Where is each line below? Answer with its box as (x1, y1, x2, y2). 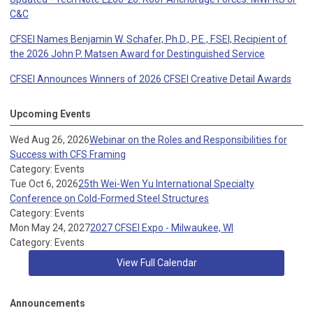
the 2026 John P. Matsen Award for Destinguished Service (10, 48, 265, 60)
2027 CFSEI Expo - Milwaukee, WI (90, 222, 233, 234)
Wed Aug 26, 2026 (10, 134, 89, 146)
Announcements (10, 298, 85, 310)
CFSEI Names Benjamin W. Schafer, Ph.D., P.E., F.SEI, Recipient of (10, 34, 287, 45)
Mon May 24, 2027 (10, 222, 90, 234)
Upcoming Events (10, 108, 91, 120)
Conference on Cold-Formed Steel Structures (10, 193, 209, 205)
